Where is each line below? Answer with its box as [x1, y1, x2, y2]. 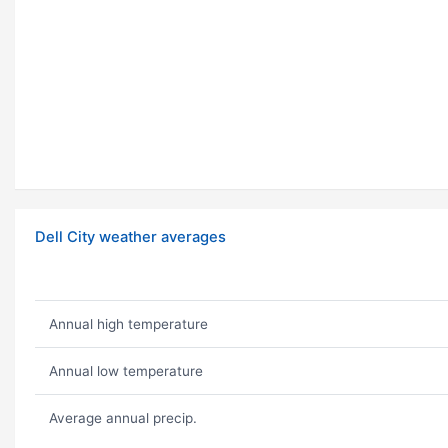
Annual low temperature [48, 363, 203, 380]
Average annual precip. [48, 410, 197, 427]
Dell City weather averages [35, 228, 226, 247]
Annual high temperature [48, 316, 208, 333]
